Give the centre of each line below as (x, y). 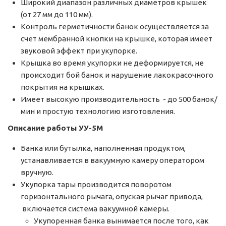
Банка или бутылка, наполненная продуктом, (103, 148)
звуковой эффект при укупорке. (79, 51)
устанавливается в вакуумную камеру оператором (112, 160)
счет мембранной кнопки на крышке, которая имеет (117, 39)
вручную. (37, 173)
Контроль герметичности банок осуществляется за (115, 27)
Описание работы (43, 128)
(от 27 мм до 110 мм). (57, 15)
